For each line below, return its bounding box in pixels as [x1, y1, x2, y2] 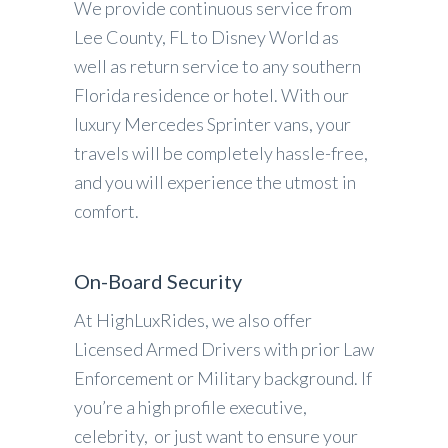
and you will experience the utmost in [74, 171, 356, 193]
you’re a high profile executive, [74, 396, 307, 418]
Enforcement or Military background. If [74, 367, 372, 389]
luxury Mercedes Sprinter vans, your [74, 113, 351, 135]
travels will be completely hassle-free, [74, 142, 368, 164]
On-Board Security [74, 269, 242, 293]
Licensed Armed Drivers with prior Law [74, 338, 374, 360]
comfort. [74, 200, 139, 222]
